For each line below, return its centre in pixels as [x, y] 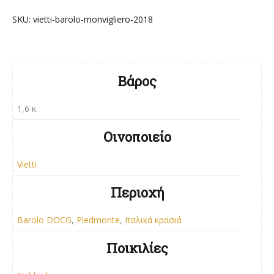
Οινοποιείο [137, 137]
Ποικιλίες [137, 248]
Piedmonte [98, 220]
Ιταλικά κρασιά [153, 220]
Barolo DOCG [44, 220]
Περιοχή [137, 193]
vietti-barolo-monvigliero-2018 [93, 20]
